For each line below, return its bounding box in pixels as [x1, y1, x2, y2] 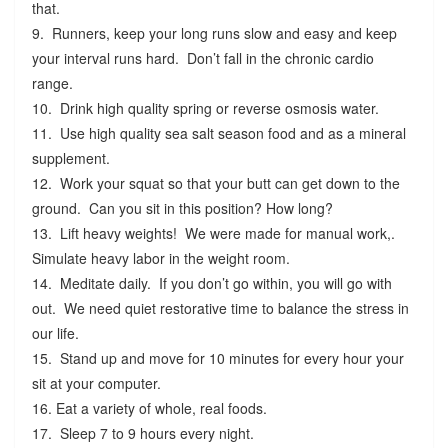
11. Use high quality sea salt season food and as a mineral [31, 123, 406, 144]
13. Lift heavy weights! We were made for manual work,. [31, 223, 403, 244]
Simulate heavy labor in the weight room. [31, 248, 294, 269]
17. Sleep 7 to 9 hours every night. [31, 423, 258, 444]
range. [31, 73, 77, 94]
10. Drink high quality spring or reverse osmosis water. [31, 98, 383, 119]
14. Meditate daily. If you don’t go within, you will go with [31, 273, 392, 294]
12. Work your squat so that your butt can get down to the [31, 173, 400, 194]
